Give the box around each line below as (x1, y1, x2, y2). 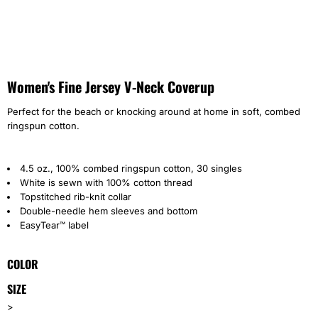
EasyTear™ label (20, 219, 92, 231)
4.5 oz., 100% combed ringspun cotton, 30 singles (20, 163, 242, 174)
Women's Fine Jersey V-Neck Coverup (7, 76, 214, 97)
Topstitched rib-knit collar (20, 191, 131, 202)
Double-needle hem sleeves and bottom (20, 205, 197, 216)
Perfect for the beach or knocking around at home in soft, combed (7, 106, 300, 117)
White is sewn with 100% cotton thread (20, 177, 192, 188)
